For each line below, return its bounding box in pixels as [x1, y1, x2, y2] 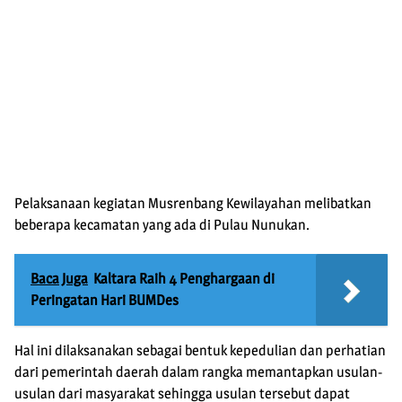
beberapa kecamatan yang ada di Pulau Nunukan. [14, 216, 310, 234]
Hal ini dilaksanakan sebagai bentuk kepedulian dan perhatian [14, 342, 386, 360]
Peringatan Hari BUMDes [31, 292, 179, 310]
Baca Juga [31, 270, 88, 288]
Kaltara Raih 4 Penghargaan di [93, 270, 275, 288]
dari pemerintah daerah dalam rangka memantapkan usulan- [14, 363, 382, 381]
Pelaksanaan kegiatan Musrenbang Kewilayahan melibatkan [14, 195, 371, 213]
